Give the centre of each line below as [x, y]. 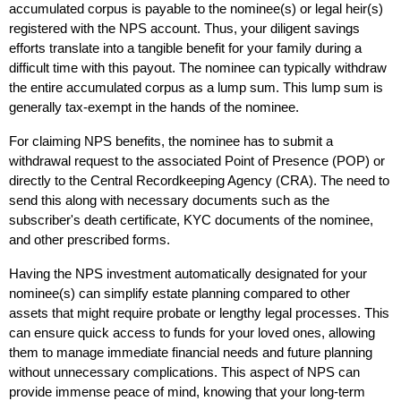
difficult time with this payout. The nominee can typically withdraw [198, 68]
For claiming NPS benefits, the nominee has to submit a [171, 141]
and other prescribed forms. [90, 239]
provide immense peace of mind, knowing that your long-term [187, 392]
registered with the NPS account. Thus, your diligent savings [184, 28]
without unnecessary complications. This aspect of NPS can [184, 372]
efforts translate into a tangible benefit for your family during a [185, 48]
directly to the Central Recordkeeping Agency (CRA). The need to [199, 180]
